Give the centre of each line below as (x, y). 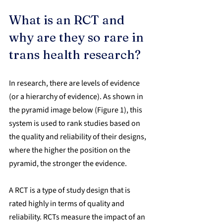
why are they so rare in (78, 37)
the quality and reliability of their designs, (78, 137)
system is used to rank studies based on (75, 123)
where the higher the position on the (70, 150)
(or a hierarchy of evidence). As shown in (77, 96)
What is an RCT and (68, 20)
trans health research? (75, 54)
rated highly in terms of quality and (67, 203)
